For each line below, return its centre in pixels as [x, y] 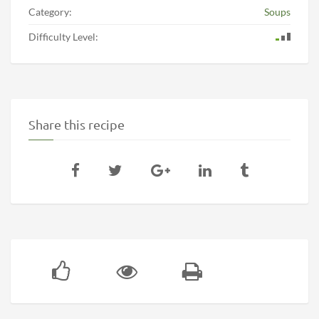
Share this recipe [77, 125]
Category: [50, 12]
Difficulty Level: [63, 37]
